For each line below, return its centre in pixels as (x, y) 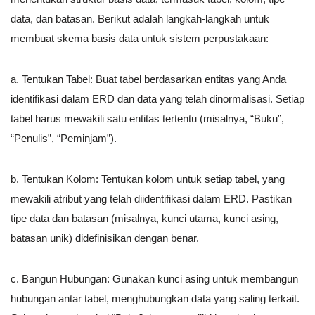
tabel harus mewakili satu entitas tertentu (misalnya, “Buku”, (147, 119)
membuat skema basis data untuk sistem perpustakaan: (140, 39)
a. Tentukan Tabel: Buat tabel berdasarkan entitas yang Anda (148, 79)
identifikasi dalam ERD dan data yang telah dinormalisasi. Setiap (157, 99)
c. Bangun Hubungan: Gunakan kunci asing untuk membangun (154, 279)
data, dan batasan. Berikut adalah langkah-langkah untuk (140, 19)
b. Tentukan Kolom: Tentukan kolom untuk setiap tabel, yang (148, 179)
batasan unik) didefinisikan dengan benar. (105, 238)
